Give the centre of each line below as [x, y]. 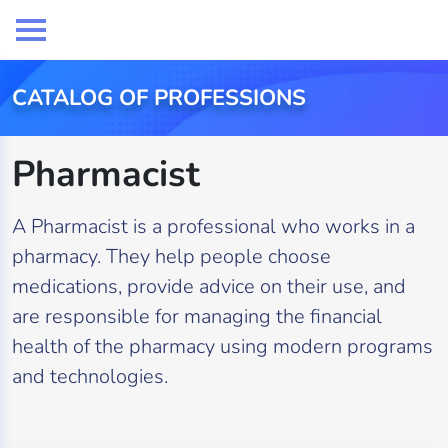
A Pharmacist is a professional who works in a [213, 226]
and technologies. [90, 376]
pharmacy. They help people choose [171, 256]
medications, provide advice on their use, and [209, 286]
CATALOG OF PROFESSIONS [159, 98]
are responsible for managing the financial [197, 316]
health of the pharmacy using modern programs [222, 346]
